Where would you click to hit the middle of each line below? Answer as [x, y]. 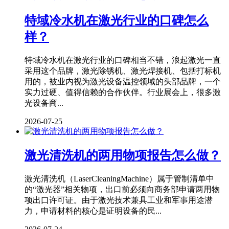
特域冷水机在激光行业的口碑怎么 [117, 20]
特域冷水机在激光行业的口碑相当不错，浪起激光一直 [123, 60]
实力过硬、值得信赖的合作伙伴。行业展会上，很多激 [123, 92]
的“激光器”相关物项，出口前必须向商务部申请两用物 [122, 189]
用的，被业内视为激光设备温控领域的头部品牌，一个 [123, 81]
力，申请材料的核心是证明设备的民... [93, 211]
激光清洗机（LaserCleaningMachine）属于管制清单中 [119, 178]
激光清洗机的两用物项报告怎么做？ [123, 155]
